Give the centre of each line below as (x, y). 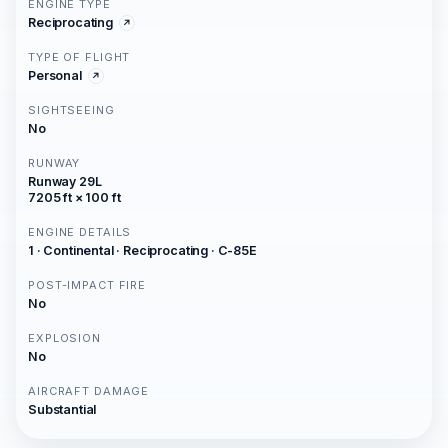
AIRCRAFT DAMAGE (89, 391)
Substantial (62, 410)
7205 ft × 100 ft (74, 198)
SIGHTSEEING (71, 110)
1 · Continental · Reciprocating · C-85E (142, 251)
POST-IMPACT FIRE (87, 285)
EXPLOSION (64, 338)
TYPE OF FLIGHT (79, 57)
